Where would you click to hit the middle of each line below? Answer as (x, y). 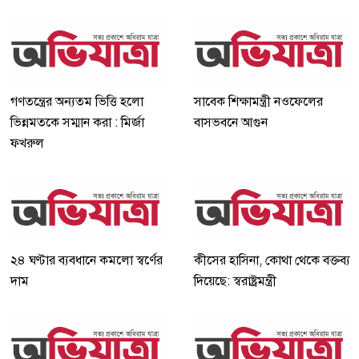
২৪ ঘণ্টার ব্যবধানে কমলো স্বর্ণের (87, 260)
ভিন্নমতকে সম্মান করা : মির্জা (77, 122)
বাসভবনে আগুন (231, 122)
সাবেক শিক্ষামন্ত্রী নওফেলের (258, 101)
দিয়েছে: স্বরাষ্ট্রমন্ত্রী (235, 281)
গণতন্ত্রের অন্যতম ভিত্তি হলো (77, 101)
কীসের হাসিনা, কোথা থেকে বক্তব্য (272, 260)
